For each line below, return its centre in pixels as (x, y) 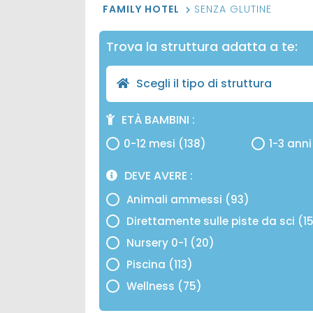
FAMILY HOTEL (143, 9)
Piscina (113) (160, 265)
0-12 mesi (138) (165, 144)
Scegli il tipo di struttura (204, 84)
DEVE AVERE (157, 176)
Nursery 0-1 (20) (171, 243)
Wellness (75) (165, 286)
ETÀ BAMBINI (157, 120)
